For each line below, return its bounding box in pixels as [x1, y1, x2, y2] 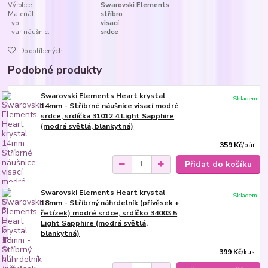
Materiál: [8, 9, 36, 19]
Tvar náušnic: [8, 27, 50, 36]
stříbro [100, 9, 123, 19]
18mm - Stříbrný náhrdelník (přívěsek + [41, 197, 180, 208]
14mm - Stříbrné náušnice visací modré [41, 101, 179, 111]
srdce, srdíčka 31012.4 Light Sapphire [41, 111, 175, 121]
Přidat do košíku [184, 158, 252, 170]
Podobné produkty [8, 63, 102, 78]
